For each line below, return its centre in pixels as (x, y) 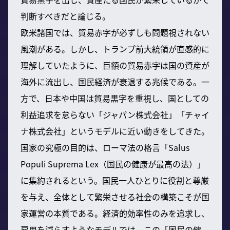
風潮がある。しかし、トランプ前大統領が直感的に (115, 49)
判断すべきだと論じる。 (65, 16)
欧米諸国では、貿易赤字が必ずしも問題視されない (115, 32)
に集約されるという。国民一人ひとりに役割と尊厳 (115, 180)
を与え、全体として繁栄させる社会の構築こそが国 (115, 196)
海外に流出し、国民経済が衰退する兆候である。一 (115, 81)
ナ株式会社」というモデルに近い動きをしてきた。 (115, 131)
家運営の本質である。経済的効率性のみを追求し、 (115, 213)
